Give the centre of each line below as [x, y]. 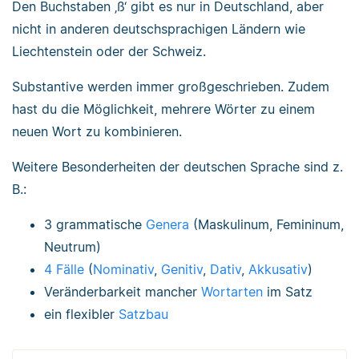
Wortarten [232, 292]
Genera [167, 224]
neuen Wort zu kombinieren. [97, 131]
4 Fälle [64, 269]
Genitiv [182, 269]
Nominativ [123, 269]
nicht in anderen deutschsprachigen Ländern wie [159, 29]
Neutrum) [73, 247]
